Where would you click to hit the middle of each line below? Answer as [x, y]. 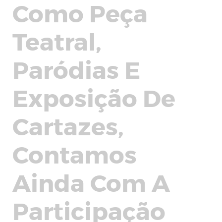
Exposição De [94, 97]
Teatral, [57, 41]
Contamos [75, 154]
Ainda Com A [91, 182]
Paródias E [76, 69]
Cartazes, [68, 125]
